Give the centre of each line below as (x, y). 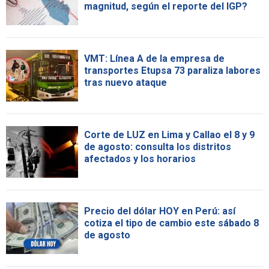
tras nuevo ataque (125, 82)
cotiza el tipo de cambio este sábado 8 (171, 223)
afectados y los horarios (140, 159)
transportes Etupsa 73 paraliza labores (172, 70)
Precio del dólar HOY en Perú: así (160, 211)
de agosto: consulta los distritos (158, 147)
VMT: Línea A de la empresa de (154, 58)
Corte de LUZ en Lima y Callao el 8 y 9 (169, 134)
